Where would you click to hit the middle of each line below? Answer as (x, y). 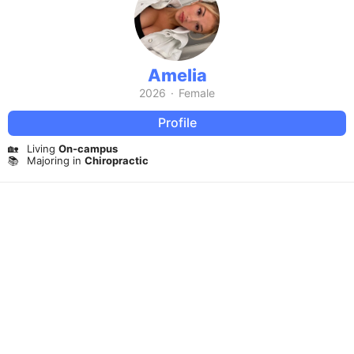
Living (43, 148)
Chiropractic (117, 161)
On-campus (88, 148)
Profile (177, 123)
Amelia (177, 75)
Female (197, 92)
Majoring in (56, 161)
